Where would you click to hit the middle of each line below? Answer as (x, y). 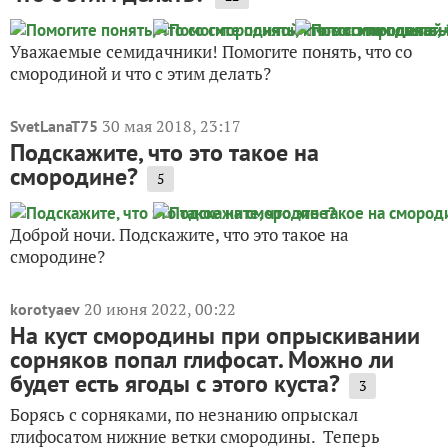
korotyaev (45, 309)
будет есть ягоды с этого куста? (175, 384)
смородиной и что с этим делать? (140, 74)
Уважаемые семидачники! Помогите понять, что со (211, 52)
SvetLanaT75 (54, 126)
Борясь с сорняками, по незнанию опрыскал (184, 415)
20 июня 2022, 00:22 (160, 309)
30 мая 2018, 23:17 (171, 126)
